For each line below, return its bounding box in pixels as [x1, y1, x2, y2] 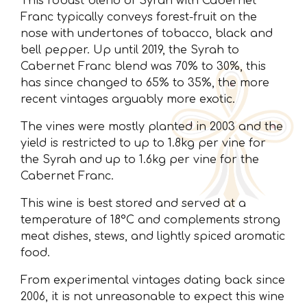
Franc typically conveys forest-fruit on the [21, 11, 257, 24]
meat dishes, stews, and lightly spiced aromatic [21, 230, 285, 243]
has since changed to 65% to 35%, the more [21, 77, 269, 90]
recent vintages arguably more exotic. [21, 93, 235, 106]
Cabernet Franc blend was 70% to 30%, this [21, 60, 266, 73]
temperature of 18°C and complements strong [21, 214, 280, 227]
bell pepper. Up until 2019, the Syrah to [21, 44, 239, 57]
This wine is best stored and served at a [21, 197, 246, 210]
